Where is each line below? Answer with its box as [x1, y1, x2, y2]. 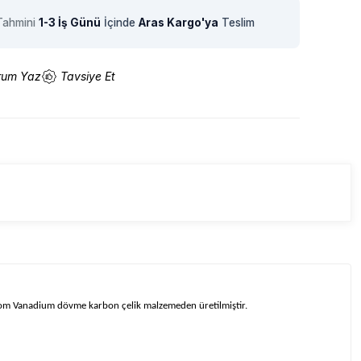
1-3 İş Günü [38, 16, 101, 29]
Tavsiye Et [60, 69, 115, 83]
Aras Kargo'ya [138, 16, 218, 29]
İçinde [100, 16, 139, 29]
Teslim [218, 16, 255, 29]
